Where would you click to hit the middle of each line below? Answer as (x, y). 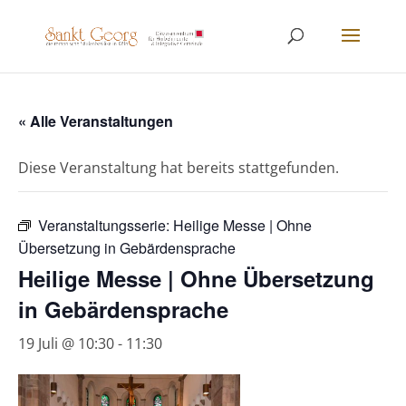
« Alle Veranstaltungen (96, 121)
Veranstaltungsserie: (106, 225)
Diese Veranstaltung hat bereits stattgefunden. (179, 168)
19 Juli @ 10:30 (66, 343)
